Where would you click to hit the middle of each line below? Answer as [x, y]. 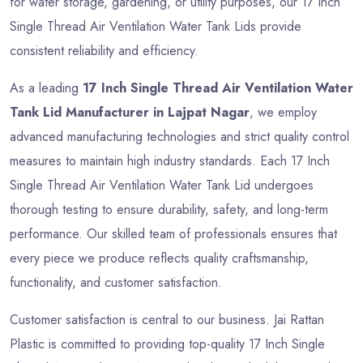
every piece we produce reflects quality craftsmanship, [159, 258]
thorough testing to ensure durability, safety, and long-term [169, 209]
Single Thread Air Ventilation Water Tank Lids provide [156, 26]
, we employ [283, 112]
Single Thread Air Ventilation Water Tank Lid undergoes [162, 185]
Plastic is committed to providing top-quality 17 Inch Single [167, 344]
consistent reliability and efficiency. [104, 50]
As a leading [46, 88]
